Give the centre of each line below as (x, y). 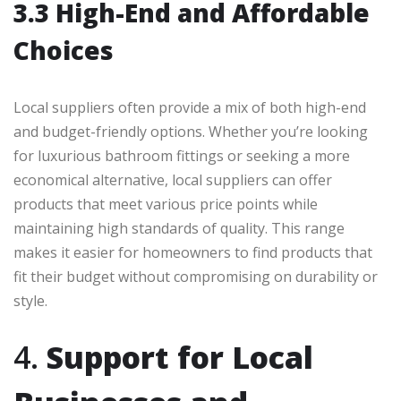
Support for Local (180, 358)
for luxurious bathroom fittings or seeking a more (182, 156)
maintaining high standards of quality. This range (179, 229)
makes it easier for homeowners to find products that (193, 253)
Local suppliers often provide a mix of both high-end (190, 108)
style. (30, 301)
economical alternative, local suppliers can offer (173, 180)
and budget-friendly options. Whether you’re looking (191, 132)
